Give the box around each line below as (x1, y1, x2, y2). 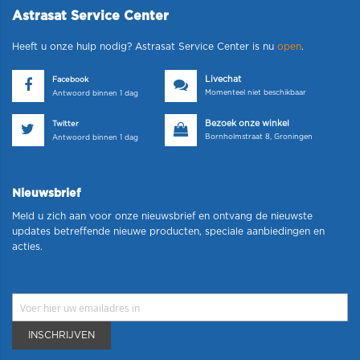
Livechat (205, 76, 241, 84)
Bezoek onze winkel (205, 120, 289, 129)
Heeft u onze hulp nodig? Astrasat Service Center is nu (12, 42, 277, 52)
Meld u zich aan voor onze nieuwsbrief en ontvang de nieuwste (12, 211, 313, 222)
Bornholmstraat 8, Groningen (205, 133, 313, 141)
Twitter (52, 121, 79, 129)
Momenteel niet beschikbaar (205, 89, 306, 97)
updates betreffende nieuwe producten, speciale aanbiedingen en (12, 227, 325, 237)
